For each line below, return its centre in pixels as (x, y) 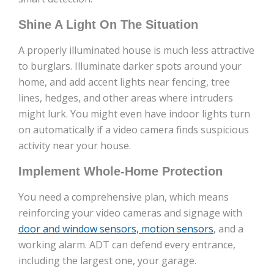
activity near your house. (75, 146)
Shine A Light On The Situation (108, 25)
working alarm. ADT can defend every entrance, (127, 245)
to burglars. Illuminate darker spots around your (130, 66)
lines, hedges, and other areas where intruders (126, 98)
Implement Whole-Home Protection (120, 172)
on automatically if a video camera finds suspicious (134, 130)
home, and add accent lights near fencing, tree (124, 82)
